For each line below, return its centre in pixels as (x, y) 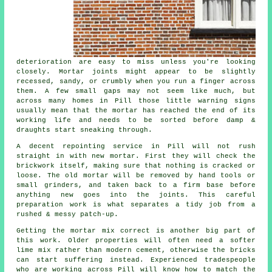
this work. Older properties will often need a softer (136, 240)
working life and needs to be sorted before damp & (136, 120)
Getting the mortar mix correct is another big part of (136, 230)
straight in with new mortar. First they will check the (136, 156)
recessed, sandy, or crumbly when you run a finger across (136, 81)
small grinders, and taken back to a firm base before (136, 185)
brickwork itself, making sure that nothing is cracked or (136, 165)
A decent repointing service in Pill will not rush (136, 146)
